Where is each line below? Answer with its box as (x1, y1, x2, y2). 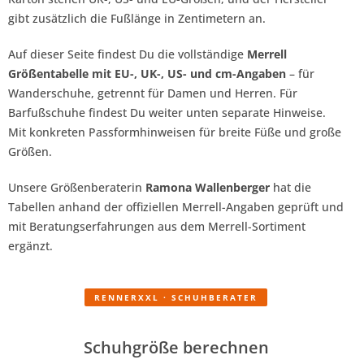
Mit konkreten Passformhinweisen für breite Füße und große (8, 124, 341, 141)
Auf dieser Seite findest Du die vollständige (8, 46, 247, 63)
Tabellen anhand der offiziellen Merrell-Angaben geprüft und (8, 199, 344, 215)
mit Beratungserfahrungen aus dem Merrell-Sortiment (8, 219, 305, 235)
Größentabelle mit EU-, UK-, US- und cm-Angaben (8, 66, 286, 82)
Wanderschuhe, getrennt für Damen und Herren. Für (8, 85, 297, 102)
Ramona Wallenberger (145, 180, 270, 196)
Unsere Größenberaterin (8, 180, 145, 196)
